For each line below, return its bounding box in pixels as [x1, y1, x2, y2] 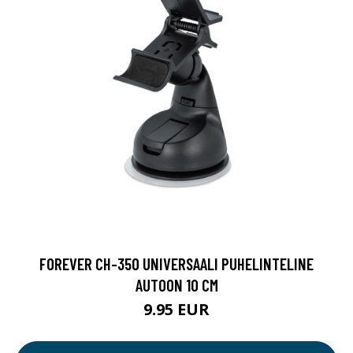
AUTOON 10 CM [135, 275, 218, 295]
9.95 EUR [143, 299, 210, 321]
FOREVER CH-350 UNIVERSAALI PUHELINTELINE [39, 254, 314, 274]
